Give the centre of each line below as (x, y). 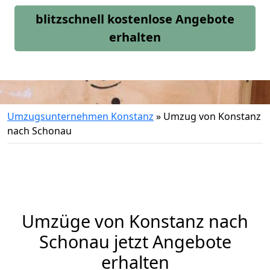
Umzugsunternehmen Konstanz (80, 116)
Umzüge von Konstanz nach (135, 221)
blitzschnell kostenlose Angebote (135, 19)
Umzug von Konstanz (212, 116)
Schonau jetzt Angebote (135, 241)
